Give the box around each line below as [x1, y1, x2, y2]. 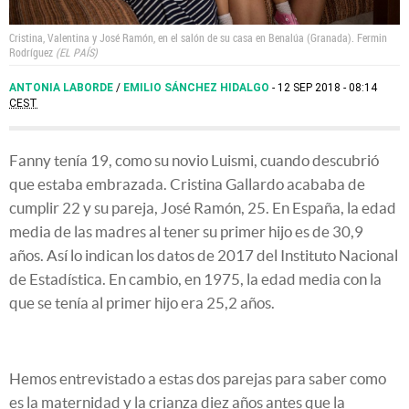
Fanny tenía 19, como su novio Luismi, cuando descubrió [9, 151, 379, 169]
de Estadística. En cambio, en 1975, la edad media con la [9, 269, 382, 288]
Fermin [357, 29, 387, 45]
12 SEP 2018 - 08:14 [278, 80, 377, 94]
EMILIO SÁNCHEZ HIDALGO [123, 80, 272, 94]
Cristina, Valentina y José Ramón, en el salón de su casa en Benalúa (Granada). [9, 29, 357, 45]
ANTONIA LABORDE [9, 80, 116, 94]
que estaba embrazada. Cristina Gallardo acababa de [9, 174, 365, 193]
